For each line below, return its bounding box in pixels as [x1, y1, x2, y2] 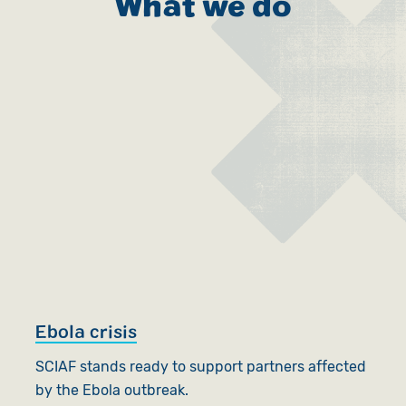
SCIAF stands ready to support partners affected [34, 358, 366, 376]
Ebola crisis [34, 320, 137, 343]
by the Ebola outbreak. [34, 382, 188, 400]
